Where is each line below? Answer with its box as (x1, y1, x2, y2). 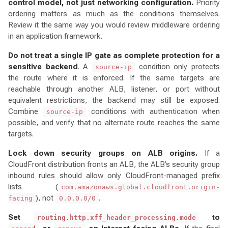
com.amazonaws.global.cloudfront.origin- (61, 183, 220, 191)
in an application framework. (8, 31, 102, 41)
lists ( (8, 182, 58, 191)
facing (8, 194, 33, 202)
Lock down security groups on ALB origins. (8, 148, 197, 158)
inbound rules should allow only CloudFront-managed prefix (8, 170, 220, 180)
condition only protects (134, 62, 220, 71)
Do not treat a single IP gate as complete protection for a (8, 50, 220, 60)
